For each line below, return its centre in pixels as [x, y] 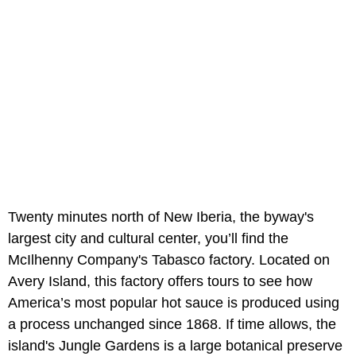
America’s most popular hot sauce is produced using [174, 302]
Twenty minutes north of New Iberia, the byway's [161, 217]
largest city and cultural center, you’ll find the [148, 238]
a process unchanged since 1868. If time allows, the [172, 324]
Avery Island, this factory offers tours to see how [160, 281]
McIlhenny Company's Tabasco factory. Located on [169, 259]
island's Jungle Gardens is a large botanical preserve [175, 345]
